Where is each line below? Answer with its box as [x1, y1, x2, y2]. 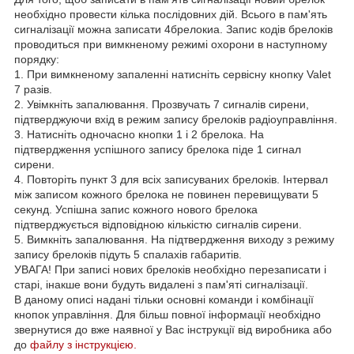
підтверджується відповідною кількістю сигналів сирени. [14, 218, 302, 232]
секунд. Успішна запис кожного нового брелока [14, 203, 258, 217]
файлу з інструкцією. [30, 338, 137, 352]
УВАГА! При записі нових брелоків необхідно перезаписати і [14, 263, 326, 277]
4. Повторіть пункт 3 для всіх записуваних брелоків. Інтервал [14, 173, 328, 186]
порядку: [14, 53, 59, 66]
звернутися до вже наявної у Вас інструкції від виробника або [14, 323, 332, 337]
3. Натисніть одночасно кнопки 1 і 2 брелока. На [14, 128, 264, 141]
